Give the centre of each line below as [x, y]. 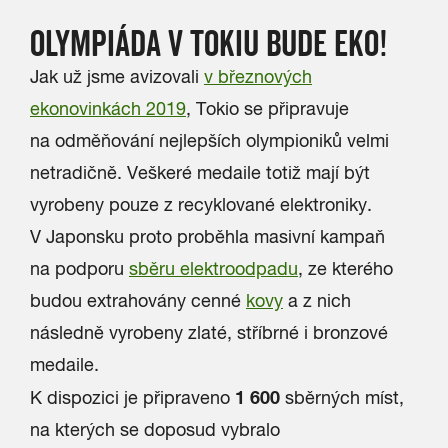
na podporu [77, 268]
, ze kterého [345, 268]
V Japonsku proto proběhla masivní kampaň [207, 236]
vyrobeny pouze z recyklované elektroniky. [201, 204]
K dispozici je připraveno [132, 397]
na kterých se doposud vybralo [155, 429]
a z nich [317, 300]
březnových [265, 76]
